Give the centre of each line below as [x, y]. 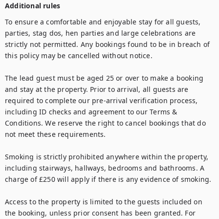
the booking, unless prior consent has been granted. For [100, 213]
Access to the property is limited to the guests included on [104, 202]
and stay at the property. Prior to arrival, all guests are [97, 89]
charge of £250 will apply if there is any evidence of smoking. [108, 179]
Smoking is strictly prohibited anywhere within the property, [107, 157]
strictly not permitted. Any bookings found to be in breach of [108, 44]
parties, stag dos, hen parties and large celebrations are [100, 33]
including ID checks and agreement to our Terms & [91, 112]
